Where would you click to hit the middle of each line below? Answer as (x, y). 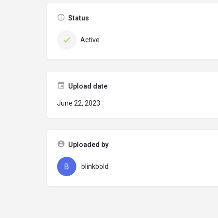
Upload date (88, 86)
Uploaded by (88, 145)
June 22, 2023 (79, 103)
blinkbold (95, 166)
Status (79, 18)
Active (90, 40)
